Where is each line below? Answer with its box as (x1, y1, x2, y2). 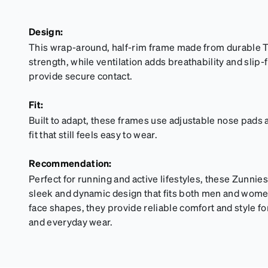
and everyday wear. (29, 215, 113, 228)
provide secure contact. (29, 69, 133, 82)
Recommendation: (29, 157, 112, 169)
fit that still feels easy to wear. (29, 128, 157, 141)
